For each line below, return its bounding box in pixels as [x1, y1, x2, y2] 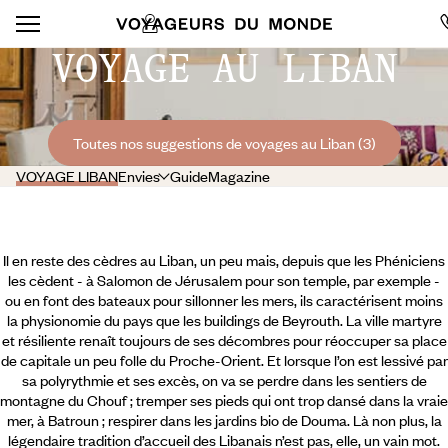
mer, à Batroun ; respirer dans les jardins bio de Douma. [6, 410, 353, 430]
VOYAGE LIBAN [16, 166, 118, 186]
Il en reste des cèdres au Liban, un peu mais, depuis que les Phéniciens [3, 250, 445, 270]
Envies [118, 166, 160, 186]
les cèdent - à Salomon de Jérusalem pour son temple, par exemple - [8, 270, 440, 290]
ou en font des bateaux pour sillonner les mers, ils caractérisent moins [5, 290, 443, 310]
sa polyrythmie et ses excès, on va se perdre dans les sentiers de [21, 370, 427, 390]
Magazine [207, 166, 270, 186]
